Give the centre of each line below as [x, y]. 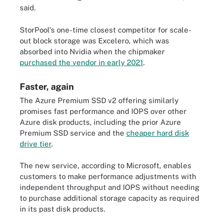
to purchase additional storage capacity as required [110, 198]
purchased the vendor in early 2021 [81, 62]
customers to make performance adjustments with [108, 176]
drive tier [36, 144]
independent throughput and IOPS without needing [110, 187]
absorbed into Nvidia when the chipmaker [92, 51]
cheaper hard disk [158, 133]
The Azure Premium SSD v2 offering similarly [99, 100]
